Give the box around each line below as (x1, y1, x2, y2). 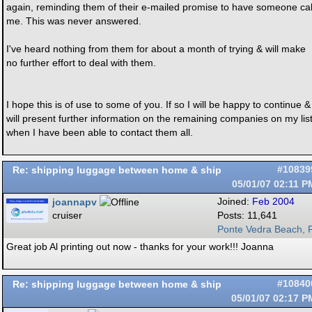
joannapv (52, 196, 97, 208)
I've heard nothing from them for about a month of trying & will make (6, 43, 306, 54)
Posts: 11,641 (217, 210, 277, 221)
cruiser (52, 210, 82, 221)
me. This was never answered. (6, 15, 141, 26)
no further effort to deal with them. (6, 57, 156, 68)
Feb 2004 (252, 196, 295, 207)
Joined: (217, 196, 252, 207)
